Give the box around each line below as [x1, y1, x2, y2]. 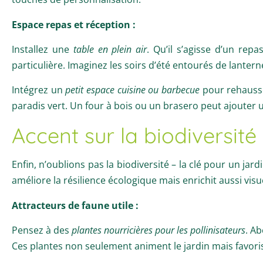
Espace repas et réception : [12, 18, 136, 31]
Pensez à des [12, 223, 72, 237]
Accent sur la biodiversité [12, 122, 257, 149]
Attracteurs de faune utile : [12, 198, 139, 212]
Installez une [12, 42, 73, 56]
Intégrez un [12, 83, 66, 96]
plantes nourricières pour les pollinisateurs [72, 223, 245, 237]
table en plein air [73, 42, 147, 56]
